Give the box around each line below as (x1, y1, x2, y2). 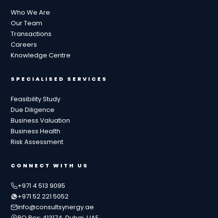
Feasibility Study (11, 94, 61, 104)
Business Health (11, 127, 61, 136)
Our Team (11, 18, 43, 28)
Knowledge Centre (11, 51, 71, 60)
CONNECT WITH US (11, 162, 89, 170)
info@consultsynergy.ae (18, 202, 94, 212)
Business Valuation (11, 116, 71, 126)
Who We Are (11, 8, 51, 18)
